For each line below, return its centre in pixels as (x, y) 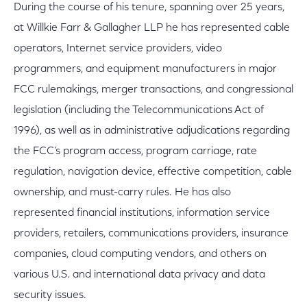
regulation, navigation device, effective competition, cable (153, 172)
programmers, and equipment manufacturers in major (145, 69)
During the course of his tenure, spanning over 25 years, (149, 8)
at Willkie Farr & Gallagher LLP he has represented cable (152, 28)
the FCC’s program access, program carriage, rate (135, 151)
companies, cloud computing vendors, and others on (140, 254)
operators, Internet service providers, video (118, 49)
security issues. (50, 295)
